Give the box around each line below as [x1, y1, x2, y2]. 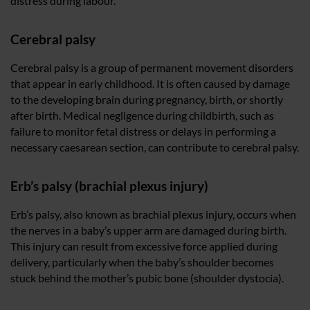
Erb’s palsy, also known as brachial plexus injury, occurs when [10, 207, 296, 221]
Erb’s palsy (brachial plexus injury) [10, 177, 208, 194]
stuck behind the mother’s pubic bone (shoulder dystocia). [10, 271, 284, 284]
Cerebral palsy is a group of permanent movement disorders [10, 60, 293, 74]
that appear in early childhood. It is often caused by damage [10, 76, 290, 90]
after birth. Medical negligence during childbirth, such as [10, 108, 274, 122]
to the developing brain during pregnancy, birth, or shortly [10, 92, 283, 106]
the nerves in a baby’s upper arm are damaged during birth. [10, 223, 286, 237]
